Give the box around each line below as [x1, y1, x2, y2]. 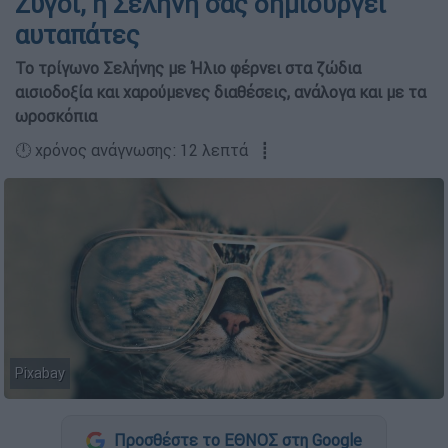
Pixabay [15, 363, 65, 382]
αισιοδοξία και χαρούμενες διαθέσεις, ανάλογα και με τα [15, 82, 426, 102]
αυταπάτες [15, 19, 140, 51]
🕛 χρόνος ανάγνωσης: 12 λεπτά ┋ [15, 140, 270, 160]
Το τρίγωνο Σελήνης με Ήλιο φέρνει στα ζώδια [15, 58, 361, 78]
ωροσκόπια [15, 106, 97, 126]
